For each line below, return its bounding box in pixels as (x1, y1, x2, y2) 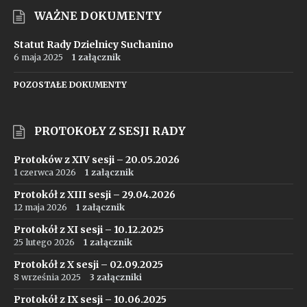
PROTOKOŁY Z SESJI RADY (34, 124, 186, 138)
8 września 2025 (14, 272, 81, 282)
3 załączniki (90, 272, 142, 282)
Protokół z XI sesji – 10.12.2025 (14, 223, 164, 236)
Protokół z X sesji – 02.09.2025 (14, 258, 163, 271)
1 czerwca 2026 (14, 167, 76, 177)
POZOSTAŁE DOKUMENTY (14, 79, 127, 90)
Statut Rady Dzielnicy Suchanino (14, 38, 173, 51)
